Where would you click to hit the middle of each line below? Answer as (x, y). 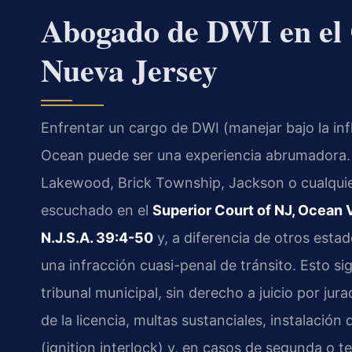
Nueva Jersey (129, 69)
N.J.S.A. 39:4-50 (97, 237)
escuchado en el (97, 210)
